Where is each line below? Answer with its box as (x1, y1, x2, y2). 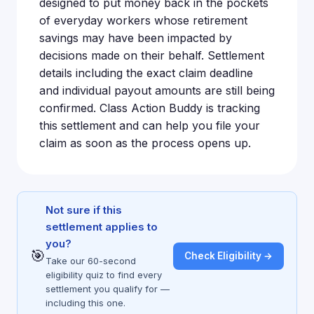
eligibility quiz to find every (46, 269, 162, 280)
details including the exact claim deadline (39, 66, 253, 80)
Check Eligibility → (184, 250, 273, 261)
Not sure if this (46, 203, 122, 217)
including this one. (46, 297, 125, 308)
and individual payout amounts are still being (39, 83, 275, 97)
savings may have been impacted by (39, 31, 232, 45)
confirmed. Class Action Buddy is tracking (39, 101, 260, 115)
